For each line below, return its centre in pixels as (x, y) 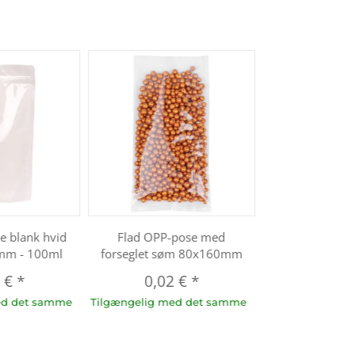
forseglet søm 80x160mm (172, 253)
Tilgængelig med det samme (169, 302)
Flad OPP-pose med (172, 237)
